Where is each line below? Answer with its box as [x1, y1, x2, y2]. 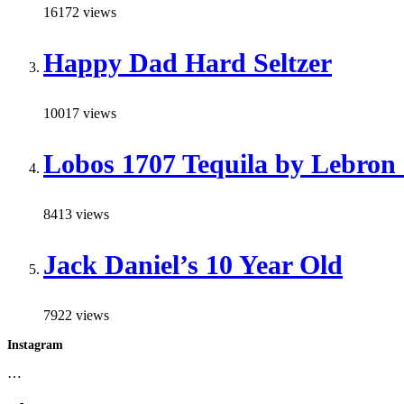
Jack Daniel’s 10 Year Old [43, 249, 343, 280]
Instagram [7, 337, 63, 352]
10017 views [43, 105, 116, 121]
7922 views [43, 307, 109, 323]
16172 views [43, 4, 116, 20]
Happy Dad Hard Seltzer [43, 47, 332, 78]
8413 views [43, 206, 109, 222]
